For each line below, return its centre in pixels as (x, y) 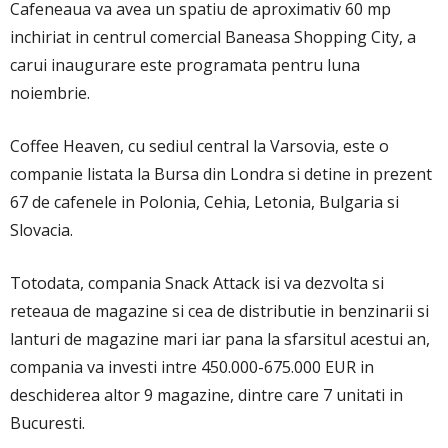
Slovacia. (41, 229)
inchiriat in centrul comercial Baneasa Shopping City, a (213, 36)
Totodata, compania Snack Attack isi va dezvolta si (197, 282)
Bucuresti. (47, 422)
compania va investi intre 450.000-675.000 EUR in (192, 366)
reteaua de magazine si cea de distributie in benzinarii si (219, 310)
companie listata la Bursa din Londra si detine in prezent (221, 173)
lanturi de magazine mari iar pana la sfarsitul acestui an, (220, 338)
